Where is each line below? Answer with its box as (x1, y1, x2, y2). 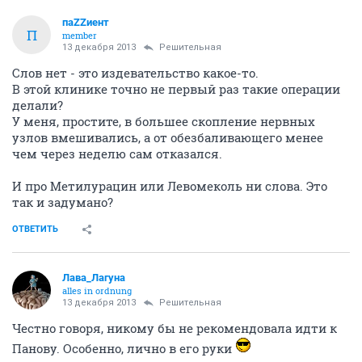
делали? (12, 97, 63, 114)
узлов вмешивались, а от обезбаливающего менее (12, 129, 323, 146)
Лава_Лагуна (62, 271, 125, 284)
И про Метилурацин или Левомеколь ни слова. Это (12, 178, 327, 195)
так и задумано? (12, 194, 113, 211)
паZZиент (62, 16, 109, 29)
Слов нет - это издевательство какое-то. (12, 65, 259, 82)
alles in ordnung (62, 284, 132, 297)
